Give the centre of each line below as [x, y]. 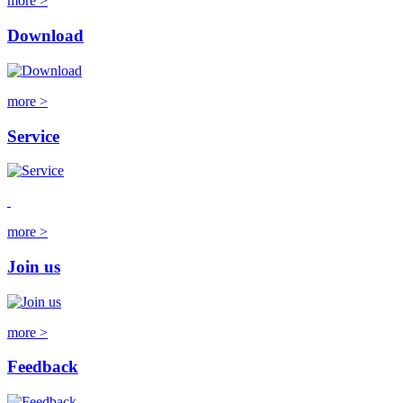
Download [45, 36]
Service [33, 136]
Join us [34, 266]
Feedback [43, 367]
